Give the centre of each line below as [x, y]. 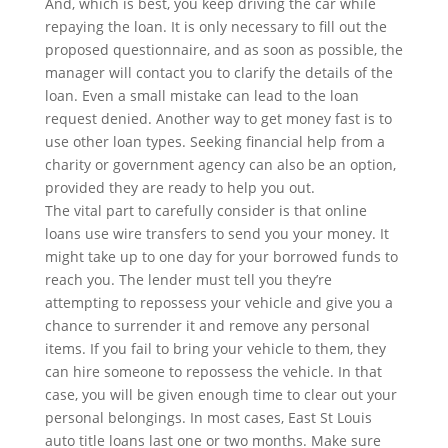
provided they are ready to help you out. [179, 187]
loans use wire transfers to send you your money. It [216, 233]
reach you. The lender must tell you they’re [188, 279]
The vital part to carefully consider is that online [205, 210]
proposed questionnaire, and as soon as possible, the [223, 49]
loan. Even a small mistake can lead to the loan [201, 95]
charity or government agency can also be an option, [220, 164]
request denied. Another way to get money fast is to [218, 118]
